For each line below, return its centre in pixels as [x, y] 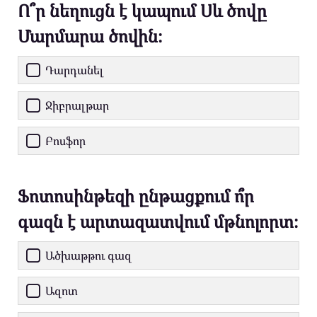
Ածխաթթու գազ [88, 256]
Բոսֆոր [65, 141]
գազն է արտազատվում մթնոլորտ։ [158, 221]
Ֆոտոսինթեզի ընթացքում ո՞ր [136, 196]
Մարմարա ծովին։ [90, 36]
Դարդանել [74, 70]
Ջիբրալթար [77, 106]
